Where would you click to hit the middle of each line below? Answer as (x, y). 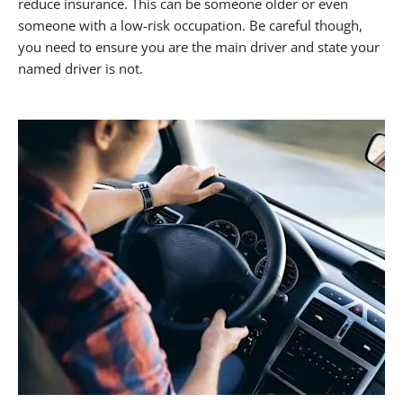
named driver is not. (81, 69)
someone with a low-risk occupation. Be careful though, (190, 26)
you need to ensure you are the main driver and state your (199, 47)
